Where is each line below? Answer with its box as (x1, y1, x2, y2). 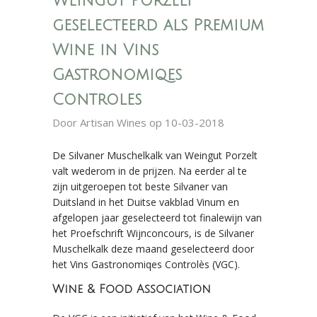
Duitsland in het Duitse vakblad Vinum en (52, 195, 239, 209)
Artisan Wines (80, 115, 146, 129)
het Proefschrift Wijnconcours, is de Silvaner (52, 226, 254, 240)
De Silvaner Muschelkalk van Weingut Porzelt (52, 149, 258, 162)
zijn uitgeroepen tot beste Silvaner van (52, 180, 228, 193)
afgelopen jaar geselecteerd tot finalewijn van (52, 211, 262, 224)
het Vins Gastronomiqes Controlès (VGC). (52, 258, 240, 271)
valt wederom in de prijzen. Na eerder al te (52, 164, 247, 178)
